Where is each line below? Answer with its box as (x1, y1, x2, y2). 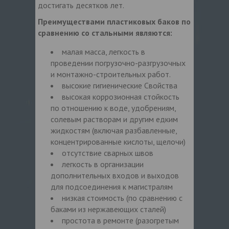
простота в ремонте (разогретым (62, 215, 179, 225)
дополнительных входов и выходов (51, 170, 179, 180)
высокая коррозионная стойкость (62, 91, 179, 102)
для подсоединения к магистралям (51, 181, 173, 192)
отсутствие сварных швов (62, 147, 153, 158)
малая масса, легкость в (62, 46, 145, 57)
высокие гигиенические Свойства (62, 80, 177, 90)
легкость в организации (62, 158, 144, 169)
